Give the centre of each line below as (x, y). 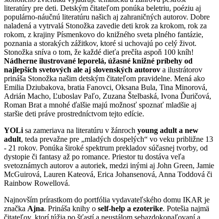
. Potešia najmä (186, 208)
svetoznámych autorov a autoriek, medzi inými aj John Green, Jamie (109, 165)
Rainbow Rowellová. (37, 183)
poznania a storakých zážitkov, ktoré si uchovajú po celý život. (100, 43)
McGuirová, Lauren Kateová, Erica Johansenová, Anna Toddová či (108, 174)
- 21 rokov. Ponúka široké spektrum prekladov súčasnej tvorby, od (106, 148)
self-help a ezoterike (130, 208)
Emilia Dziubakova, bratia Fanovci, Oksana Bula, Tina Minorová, (106, 87)
